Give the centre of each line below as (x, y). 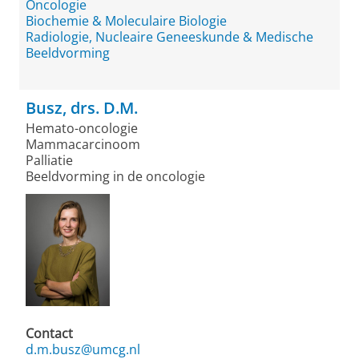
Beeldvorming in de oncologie (115, 176)
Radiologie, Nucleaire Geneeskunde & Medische (169, 37)
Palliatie (49, 160)
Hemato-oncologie (82, 128)
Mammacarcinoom (83, 144)
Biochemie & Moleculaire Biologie (126, 21)
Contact (49, 333)
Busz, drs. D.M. (82, 108)
